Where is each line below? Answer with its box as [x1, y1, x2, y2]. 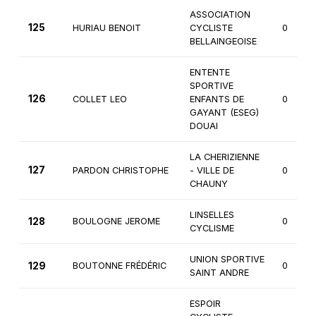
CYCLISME [189, 223, 234, 234]
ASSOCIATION [189, 9, 250, 20]
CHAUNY [189, 178, 228, 190]
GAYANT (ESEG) [189, 107, 259, 119]
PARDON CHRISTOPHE [72, 165, 169, 176]
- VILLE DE [189, 165, 234, 176]
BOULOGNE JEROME [72, 216, 160, 227]
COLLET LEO [72, 94, 127, 105]
